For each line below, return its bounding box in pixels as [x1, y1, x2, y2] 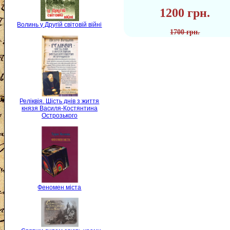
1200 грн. [160, 6, 210, 20]
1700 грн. [170, 28, 200, 36]
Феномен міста [37, 183, 82, 191]
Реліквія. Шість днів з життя [20, 98, 100, 105]
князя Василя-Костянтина [22, 105, 98, 112]
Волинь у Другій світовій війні [17, 21, 102, 28]
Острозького [42, 112, 78, 120]
